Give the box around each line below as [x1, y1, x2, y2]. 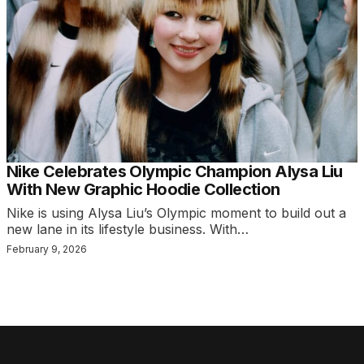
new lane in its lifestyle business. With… [6, 221, 249, 238]
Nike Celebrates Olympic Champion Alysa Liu [6, 162, 343, 182]
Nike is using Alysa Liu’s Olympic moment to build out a [6, 205, 346, 222]
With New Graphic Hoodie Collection [6, 180, 280, 200]
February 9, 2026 [6, 243, 87, 256]
